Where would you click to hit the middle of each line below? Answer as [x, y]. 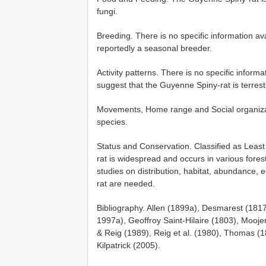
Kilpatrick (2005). [129, 245]
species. [112, 121]
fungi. [107, 11]
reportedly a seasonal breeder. [154, 48]
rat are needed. [126, 183]
